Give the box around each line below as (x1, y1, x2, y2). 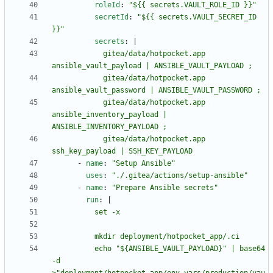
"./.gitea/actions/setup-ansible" (112, 171, 248, 180)
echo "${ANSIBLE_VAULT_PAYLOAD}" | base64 (52, 244, 94, 253)
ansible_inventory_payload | (52, 110, 167, 119)
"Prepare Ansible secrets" (112, 183, 218, 193)
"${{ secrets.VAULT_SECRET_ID (137, 13, 257, 22)
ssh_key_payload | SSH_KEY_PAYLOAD (52, 147, 193, 156)
